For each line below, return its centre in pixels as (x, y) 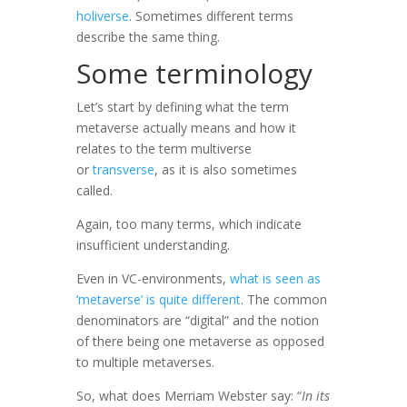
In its (316, 395)
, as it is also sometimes (226, 169)
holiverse (103, 15)
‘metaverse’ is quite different (159, 299)
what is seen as (275, 278)
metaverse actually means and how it (186, 127)
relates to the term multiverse (164, 148)
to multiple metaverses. (147, 362)
